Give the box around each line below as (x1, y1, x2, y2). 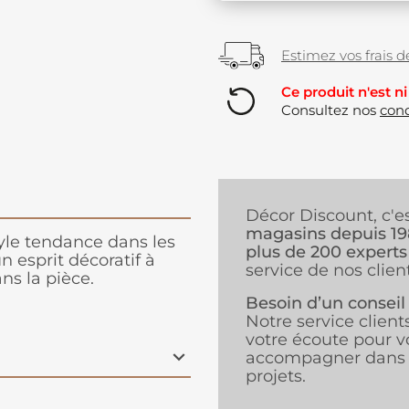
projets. (246, 366, 306, 387)
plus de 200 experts (246, 242, 407, 263)
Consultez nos (281, 101, 380, 120)
